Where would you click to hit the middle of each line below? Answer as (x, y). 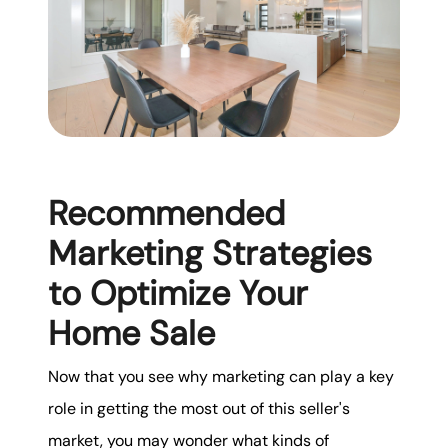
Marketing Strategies (210, 253)
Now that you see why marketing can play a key (221, 377)
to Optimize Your (178, 293)
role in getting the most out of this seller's (199, 409)
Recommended (166, 213)
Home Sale (131, 333)
